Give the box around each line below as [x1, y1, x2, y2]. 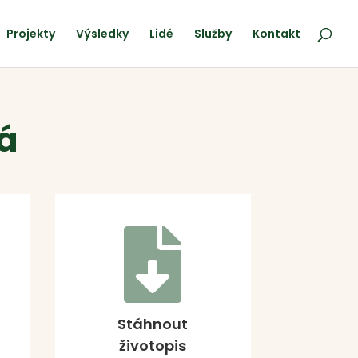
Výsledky [76, 26, 129, 42]
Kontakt [253, 26, 300, 42]
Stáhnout [117, 314, 189, 335]
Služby [194, 26, 232, 42]
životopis [119, 336, 187, 356]
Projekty [6, 26, 55, 42]
